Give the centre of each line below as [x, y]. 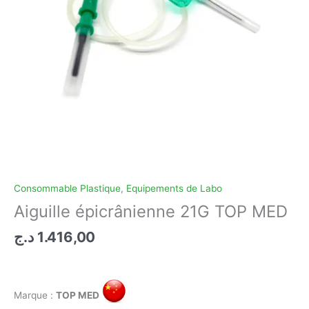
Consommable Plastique [67, 188]
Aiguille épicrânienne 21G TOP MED [151, 212]
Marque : [35, 296]
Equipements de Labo [174, 188]
